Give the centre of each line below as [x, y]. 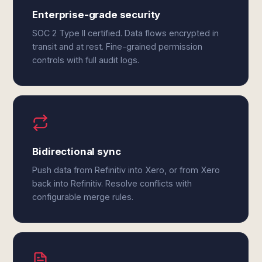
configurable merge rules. [83, 197]
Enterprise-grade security [96, 15]
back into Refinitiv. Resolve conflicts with [112, 183]
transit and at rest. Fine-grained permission [118, 46]
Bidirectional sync [77, 151]
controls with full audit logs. [86, 60]
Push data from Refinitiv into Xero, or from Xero [126, 170]
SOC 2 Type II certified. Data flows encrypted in [126, 33]
